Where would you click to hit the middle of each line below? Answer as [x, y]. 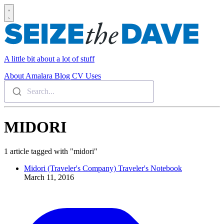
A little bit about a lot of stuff [49, 58]
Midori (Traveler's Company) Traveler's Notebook [103, 168]
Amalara [40, 75]
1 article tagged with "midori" [51, 151]
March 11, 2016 [49, 177]
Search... [40, 91]
